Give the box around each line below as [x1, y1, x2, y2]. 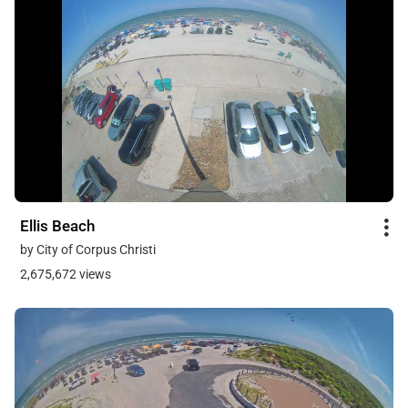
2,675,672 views [20, 267, 111, 282]
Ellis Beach [20, 217, 95, 236]
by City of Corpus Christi [20, 242, 156, 258]
